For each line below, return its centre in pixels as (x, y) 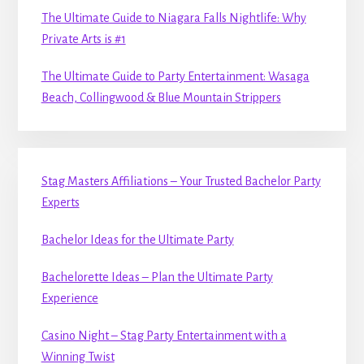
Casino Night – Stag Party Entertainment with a (164, 335)
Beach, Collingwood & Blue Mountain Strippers (161, 98)
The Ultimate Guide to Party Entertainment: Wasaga (175, 77)
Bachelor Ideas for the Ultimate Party (137, 239)
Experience (69, 298)
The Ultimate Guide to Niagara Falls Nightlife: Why (173, 18)
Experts (60, 202)
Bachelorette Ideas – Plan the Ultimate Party (157, 277)
